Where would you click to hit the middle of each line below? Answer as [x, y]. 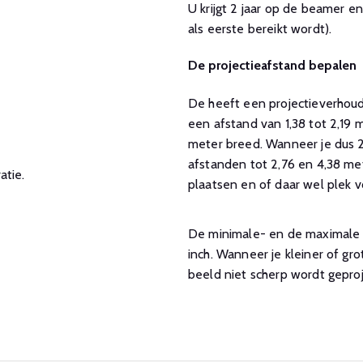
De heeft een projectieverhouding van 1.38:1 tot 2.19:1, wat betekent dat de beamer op [199, 103]
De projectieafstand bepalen [272, 65]
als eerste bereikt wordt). [260, 29]
